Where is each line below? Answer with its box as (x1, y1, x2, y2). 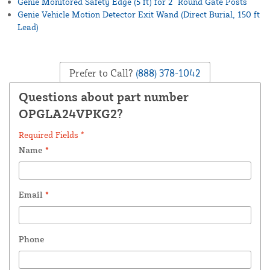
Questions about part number (19, 89, 189, 104)
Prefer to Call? (69, 66, 133, 79)
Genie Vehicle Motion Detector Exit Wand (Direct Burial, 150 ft (17, 8, 260, 19)
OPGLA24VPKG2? (19, 105, 123, 121)
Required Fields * (19, 129, 84, 140)
